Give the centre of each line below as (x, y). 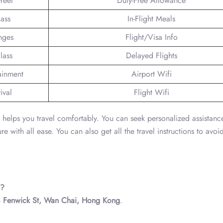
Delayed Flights (151, 55)
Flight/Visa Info (151, 37)
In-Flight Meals (151, 18)
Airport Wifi (151, 74)
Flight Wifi (151, 92)
